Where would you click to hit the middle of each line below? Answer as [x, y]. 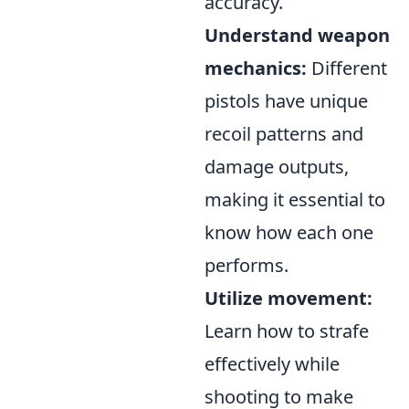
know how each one [289, 233]
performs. [246, 266]
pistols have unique [286, 101]
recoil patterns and [284, 134]
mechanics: [256, 68]
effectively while [272, 364]
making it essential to [295, 200]
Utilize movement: [288, 299]
